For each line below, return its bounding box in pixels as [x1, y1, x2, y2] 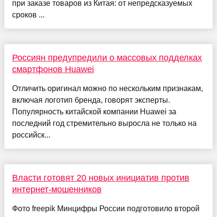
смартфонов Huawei [12, 64, 94, 74]
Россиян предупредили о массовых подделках [12, 52, 202, 62]
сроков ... [12, 10, 45, 19]
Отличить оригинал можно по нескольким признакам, [12, 84, 203, 93]
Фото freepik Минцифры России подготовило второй [12, 204, 200, 213]
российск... [12, 130, 50, 139]
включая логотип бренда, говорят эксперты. [12, 95, 170, 104]
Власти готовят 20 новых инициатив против [12, 172, 189, 183]
